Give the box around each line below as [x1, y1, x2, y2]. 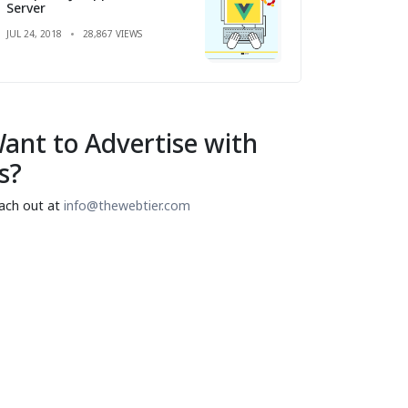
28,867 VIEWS [83, 26, 142, 40]
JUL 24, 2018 [6, 26, 62, 40]
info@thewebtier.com [64, 196, 190, 214]
